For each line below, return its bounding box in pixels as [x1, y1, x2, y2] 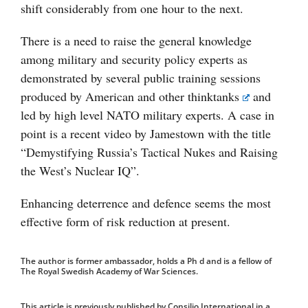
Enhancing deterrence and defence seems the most [21, 195, 271, 212]
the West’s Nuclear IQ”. [21, 162, 140, 179]
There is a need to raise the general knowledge [21, 32, 252, 49]
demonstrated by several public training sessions [21, 69, 261, 87]
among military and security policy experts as [21, 51, 247, 68]
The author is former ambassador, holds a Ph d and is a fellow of [21, 255, 272, 267]
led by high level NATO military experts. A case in [21, 107, 274, 124]
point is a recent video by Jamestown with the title [21, 125, 271, 142]
